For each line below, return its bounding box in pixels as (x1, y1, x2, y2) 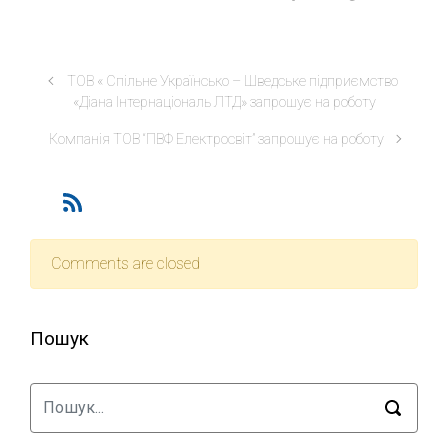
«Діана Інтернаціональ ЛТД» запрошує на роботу (72, 94, 376, 111)
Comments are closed (51, 254, 200, 274)
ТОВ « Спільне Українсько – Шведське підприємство (66, 73, 398, 90)
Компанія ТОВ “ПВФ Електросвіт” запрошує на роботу (48, 131, 384, 148)
